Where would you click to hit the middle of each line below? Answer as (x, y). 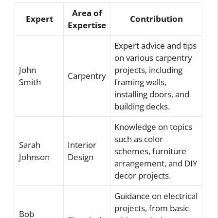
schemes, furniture (150, 151)
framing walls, (140, 82)
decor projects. (143, 175)
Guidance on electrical (156, 196)
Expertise (87, 25)
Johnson (34, 157)
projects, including (148, 70)
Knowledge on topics (153, 127)
